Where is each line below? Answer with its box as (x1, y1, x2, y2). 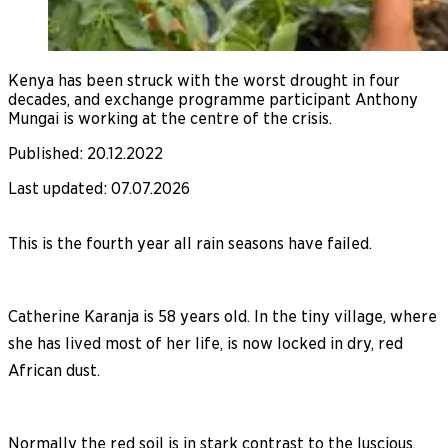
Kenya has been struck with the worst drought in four (8, 70, 400, 90)
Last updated (8, 178, 103, 198)
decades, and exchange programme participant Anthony (8, 89, 418, 109)
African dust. (8, 360, 100, 380)
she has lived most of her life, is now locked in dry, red (8, 333, 403, 353)
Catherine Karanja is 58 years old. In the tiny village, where (8, 306, 437, 326)
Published (8, 143, 79, 163)
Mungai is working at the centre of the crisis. (8, 108, 332, 128)
